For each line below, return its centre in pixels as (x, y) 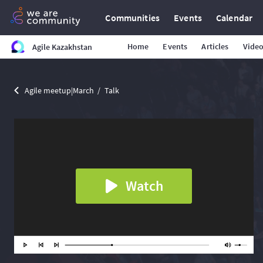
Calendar (235, 18)
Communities (133, 18)
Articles (215, 46)
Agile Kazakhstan (62, 47)
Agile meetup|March (59, 90)
